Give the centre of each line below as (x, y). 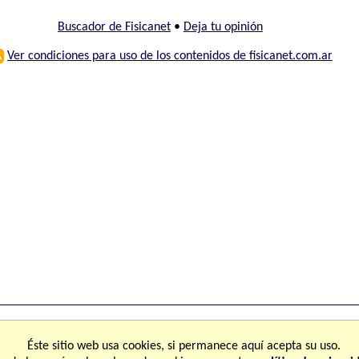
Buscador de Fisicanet (114, 28)
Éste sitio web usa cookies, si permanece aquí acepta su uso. (184, 346)
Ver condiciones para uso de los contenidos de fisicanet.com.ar (169, 56)
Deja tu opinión (223, 28)
